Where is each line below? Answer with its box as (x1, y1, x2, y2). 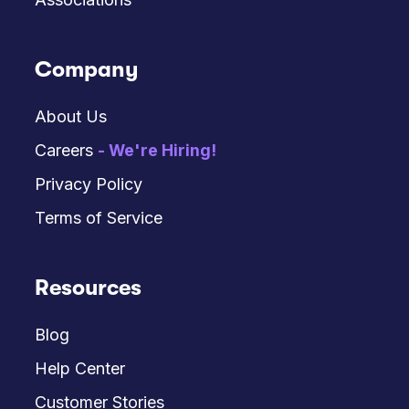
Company (35, 57, 140, 83)
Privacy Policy (35, 174, 143, 194)
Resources (35, 275, 142, 301)
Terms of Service (35, 208, 163, 228)
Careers (35, 141, 99, 161)
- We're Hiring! (98, 141, 217, 161)
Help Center (35, 359, 126, 379)
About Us (35, 107, 108, 127)
